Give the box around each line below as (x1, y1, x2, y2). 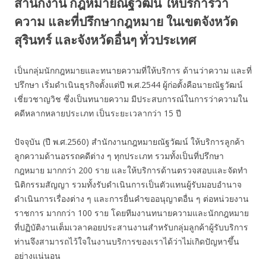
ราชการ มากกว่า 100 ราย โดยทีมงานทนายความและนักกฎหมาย (14, 207, 249, 218)
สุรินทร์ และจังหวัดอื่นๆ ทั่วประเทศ (14, 31, 196, 48)
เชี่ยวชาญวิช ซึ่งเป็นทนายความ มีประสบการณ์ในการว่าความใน (14, 93, 248, 104)
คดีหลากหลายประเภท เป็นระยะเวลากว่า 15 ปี (14, 107, 181, 119)
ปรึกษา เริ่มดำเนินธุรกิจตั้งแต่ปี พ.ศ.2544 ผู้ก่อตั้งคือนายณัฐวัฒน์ (14, 79, 243, 90)
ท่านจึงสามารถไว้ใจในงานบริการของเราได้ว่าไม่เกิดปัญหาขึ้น (14, 236, 239, 247)
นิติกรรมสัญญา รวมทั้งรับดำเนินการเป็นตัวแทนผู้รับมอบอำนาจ (14, 179, 242, 190)
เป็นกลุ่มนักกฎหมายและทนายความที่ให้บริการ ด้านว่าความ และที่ (14, 65, 252, 76)
